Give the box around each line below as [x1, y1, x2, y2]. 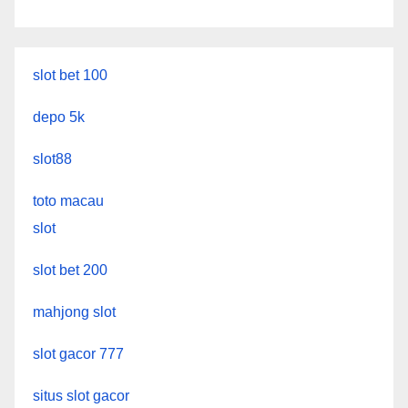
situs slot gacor [33, 387, 129, 403]
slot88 [33, 150, 72, 167]
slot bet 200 [33, 261, 107, 278]
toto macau [33, 192, 104, 209]
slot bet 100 [33, 66, 107, 83]
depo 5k [33, 108, 85, 125]
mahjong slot [33, 303, 116, 320]
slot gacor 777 [33, 345, 124, 362]
